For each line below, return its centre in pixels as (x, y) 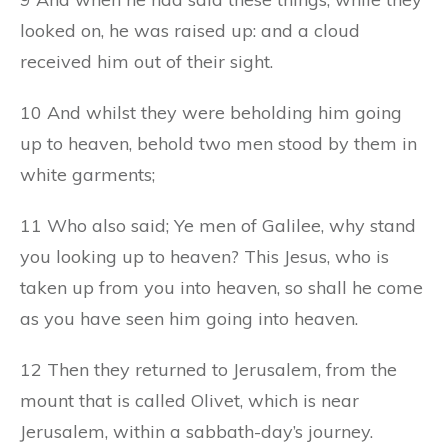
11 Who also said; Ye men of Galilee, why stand (218, 225)
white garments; (87, 174)
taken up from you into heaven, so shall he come (221, 287)
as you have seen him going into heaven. (189, 318)
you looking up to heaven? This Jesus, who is (204, 256)
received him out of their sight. (146, 61)
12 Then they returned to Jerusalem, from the (208, 369)
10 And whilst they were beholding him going (211, 112)
